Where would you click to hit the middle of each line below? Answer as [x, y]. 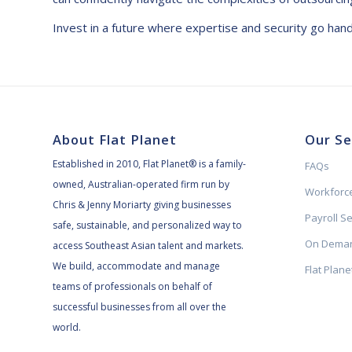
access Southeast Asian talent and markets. [148, 246]
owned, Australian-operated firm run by [141, 185]
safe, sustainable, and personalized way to [147, 225]
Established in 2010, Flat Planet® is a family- [149, 164]
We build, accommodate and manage [136, 266]
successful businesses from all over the [139, 307]
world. [67, 328]
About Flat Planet [115, 140]
